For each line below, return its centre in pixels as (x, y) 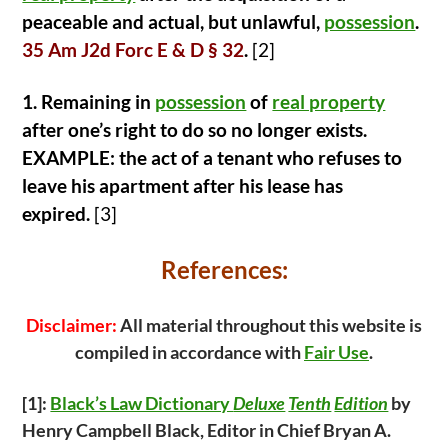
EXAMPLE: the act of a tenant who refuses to (212, 158)
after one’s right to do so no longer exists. (197, 130)
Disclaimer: (71, 325)
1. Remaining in (89, 102)
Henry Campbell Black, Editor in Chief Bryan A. (207, 430)
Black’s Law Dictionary (142, 403)
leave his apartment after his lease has (183, 186)
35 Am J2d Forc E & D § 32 (133, 50)
